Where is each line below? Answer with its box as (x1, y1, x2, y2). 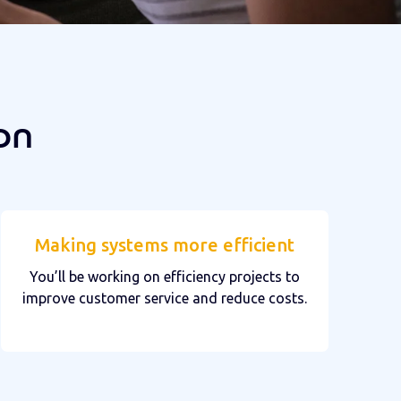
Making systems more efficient (35, 234, 294, 255)
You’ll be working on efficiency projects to (30, 268, 300, 285)
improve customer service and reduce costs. (22, 289, 307, 306)
